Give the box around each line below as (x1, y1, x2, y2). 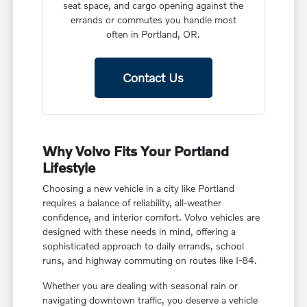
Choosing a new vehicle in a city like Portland (42, 182, 235, 195)
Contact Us (123, 70, 184, 86)
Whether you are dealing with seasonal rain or (42, 280, 238, 292)
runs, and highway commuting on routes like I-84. (42, 254, 258, 267)
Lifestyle (42, 159, 96, 176)
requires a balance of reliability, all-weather (42, 197, 222, 209)
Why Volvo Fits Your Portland (42, 143, 230, 160)
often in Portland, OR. (106, 28, 201, 40)
